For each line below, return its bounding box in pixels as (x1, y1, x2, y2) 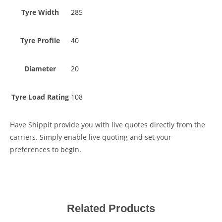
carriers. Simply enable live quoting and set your (10, 132, 171, 142)
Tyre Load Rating (11, 92, 69, 102)
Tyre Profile (20, 35, 60, 45)
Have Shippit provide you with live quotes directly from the (10, 119, 205, 129)
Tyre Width (21, 7, 59, 17)
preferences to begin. (10, 144, 81, 154)
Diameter (24, 63, 56, 73)
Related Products (67, 202, 155, 215)
